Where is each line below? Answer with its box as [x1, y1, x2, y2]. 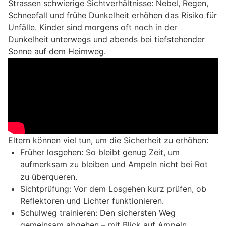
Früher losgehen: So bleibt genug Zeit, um [20, 147, 180, 157]
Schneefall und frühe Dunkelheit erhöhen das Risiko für [8, 10, 217, 20]
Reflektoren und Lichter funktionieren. [20, 195, 164, 206]
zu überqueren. [20, 171, 77, 182]
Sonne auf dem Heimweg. [8, 46, 106, 56]
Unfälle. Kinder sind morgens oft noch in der [8, 22, 177, 32]
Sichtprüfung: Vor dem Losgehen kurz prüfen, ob [20, 183, 206, 194]
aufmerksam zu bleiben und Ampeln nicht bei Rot [20, 159, 208, 169]
